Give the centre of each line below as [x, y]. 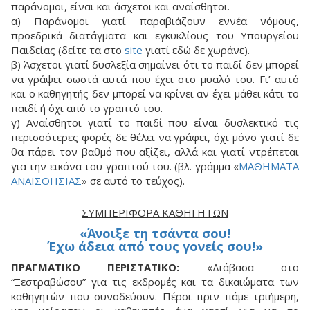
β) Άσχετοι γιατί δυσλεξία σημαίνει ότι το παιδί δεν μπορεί [155, 64]
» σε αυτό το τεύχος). [133, 181]
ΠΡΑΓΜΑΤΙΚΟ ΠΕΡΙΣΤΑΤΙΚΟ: [95, 267]
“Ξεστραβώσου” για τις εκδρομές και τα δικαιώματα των [155, 282]
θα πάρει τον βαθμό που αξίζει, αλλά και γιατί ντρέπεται [155, 152]
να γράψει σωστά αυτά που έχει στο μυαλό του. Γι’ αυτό [155, 79]
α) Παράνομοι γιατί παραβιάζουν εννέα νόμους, [155, 21]
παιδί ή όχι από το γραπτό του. [87, 108]
